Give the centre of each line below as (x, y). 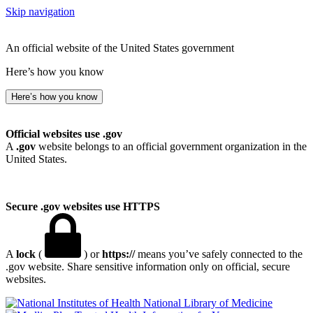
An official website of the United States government (120, 48)
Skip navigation (40, 12)
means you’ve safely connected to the (219, 254)
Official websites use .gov (64, 134)
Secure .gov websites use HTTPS (83, 206)
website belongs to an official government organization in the (171, 146)
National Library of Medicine (208, 303)
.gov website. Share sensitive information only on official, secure (148, 267)
